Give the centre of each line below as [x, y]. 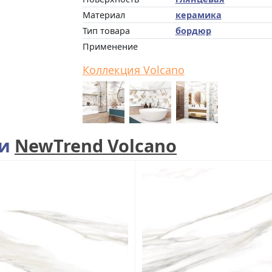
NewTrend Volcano [96, 145]
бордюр [193, 31]
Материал [104, 15]
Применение [110, 46]
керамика [198, 15]
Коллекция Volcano [133, 70]
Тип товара [106, 31]
